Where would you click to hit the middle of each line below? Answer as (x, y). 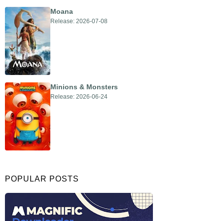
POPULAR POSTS (42, 179)
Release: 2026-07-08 (79, 21)
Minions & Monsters (84, 87)
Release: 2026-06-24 (79, 96)
